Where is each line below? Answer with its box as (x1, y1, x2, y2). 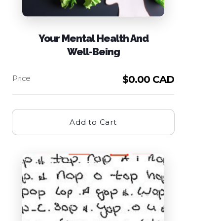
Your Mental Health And (38, 33, 148, 45)
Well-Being (67, 46, 120, 58)
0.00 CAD (128, 74, 174, 86)
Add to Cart (70, 117, 117, 127)
